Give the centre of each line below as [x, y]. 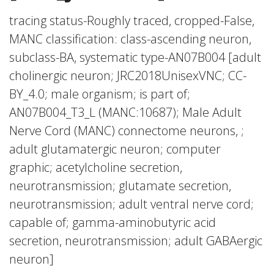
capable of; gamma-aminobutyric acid [113, 222]
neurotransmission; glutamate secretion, [120, 186]
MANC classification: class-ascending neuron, [130, 39]
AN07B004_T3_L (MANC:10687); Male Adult [125, 112]
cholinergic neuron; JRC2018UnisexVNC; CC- [128, 76]
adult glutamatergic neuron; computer [115, 149]
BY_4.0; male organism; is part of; [100, 94]
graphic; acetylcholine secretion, [96, 167]
